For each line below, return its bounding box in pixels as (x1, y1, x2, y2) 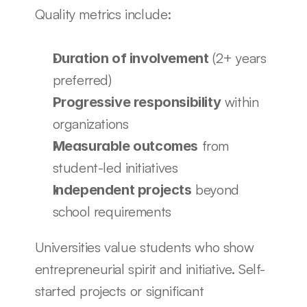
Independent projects (52, 182, 192, 198)
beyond (191, 181, 239, 198)
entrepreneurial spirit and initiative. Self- (34, 260, 265, 278)
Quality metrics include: (34, 5, 171, 23)
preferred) (52, 71, 112, 88)
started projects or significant (34, 282, 204, 299)
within (221, 93, 259, 110)
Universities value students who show (34, 238, 254, 256)
